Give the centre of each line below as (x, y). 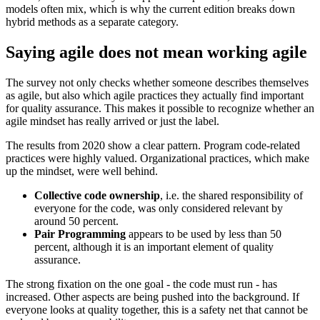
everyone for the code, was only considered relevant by (159, 208)
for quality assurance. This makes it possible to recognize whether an (160, 108)
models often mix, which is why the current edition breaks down (150, 9)
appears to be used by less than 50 (204, 234)
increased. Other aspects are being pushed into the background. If (152, 296)
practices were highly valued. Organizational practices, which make (157, 158)
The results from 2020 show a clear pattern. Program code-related (153, 145)
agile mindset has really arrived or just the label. (112, 121)
